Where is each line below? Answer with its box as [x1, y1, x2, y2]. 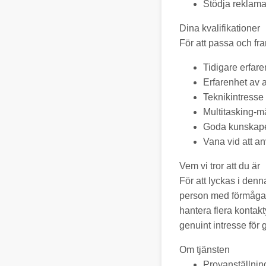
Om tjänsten [179, 244, 230, 255]
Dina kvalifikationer [179, 23, 260, 33]
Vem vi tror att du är [179, 160, 260, 171]
